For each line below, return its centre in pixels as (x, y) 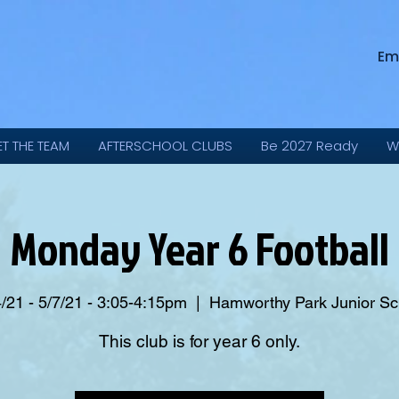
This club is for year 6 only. (199, 341)
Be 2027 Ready (309, 146)
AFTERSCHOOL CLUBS (165, 146)
